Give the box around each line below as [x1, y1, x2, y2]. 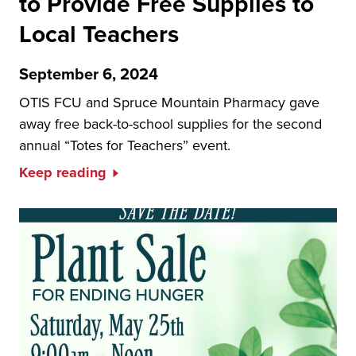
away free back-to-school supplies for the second [19, 114, 322, 133]
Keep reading [19, 162, 106, 183]
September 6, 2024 [19, 62, 158, 85]
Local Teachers [19, 17, 179, 51]
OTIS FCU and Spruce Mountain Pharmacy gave [19, 92, 319, 112]
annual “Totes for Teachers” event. [19, 135, 230, 155]
